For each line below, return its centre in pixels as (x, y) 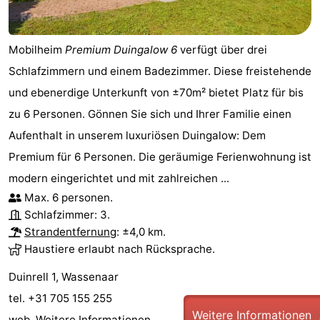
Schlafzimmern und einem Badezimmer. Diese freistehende (160, 71)
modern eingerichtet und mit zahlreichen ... (119, 179)
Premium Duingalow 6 (121, 50)
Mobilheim (37, 50)
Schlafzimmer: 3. (67, 215)
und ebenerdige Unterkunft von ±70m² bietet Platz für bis (156, 93)
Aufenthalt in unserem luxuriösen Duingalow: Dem (137, 136)
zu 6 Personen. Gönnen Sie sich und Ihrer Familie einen (150, 114)
